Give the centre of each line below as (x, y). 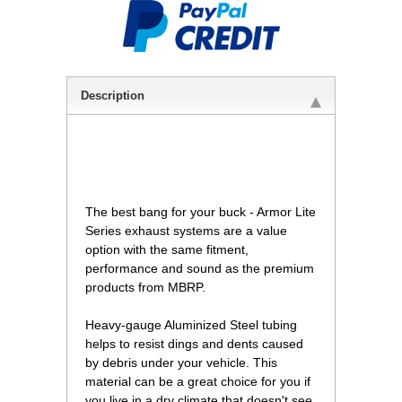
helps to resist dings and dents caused (194, 344)
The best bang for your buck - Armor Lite (201, 212)
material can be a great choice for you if (198, 382)
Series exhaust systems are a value (186, 231)
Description (113, 96)
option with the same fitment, (167, 250)
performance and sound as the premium (200, 269)
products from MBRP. (145, 288)
